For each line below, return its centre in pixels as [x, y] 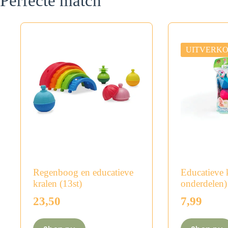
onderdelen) [204, 183]
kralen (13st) [58, 183]
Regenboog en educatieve [83, 172]
